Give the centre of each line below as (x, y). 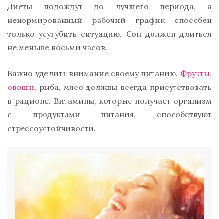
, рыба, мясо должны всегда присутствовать (123, 87)
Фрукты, (196, 74)
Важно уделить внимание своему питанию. (94, 74)
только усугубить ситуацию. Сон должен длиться (109, 34)
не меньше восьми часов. (57, 48)
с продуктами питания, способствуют (109, 115)
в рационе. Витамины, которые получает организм (109, 101)
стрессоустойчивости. (52, 128)
